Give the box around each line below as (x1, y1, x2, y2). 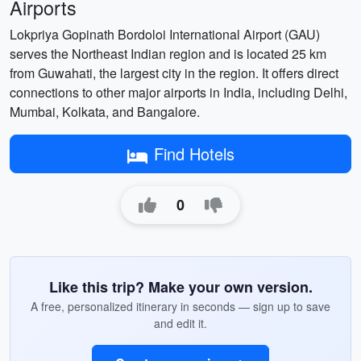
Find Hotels (153, 142, 234, 165)
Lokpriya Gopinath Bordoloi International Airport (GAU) (10, 25, 320, 44)
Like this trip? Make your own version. (48, 276, 313, 297)
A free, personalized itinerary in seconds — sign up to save (31, 298, 330, 314)
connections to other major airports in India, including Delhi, (10, 83, 347, 102)
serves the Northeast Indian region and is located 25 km (10, 44, 326, 63)
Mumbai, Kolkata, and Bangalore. (10, 102, 200, 121)
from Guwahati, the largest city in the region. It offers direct (10, 64, 338, 82)
